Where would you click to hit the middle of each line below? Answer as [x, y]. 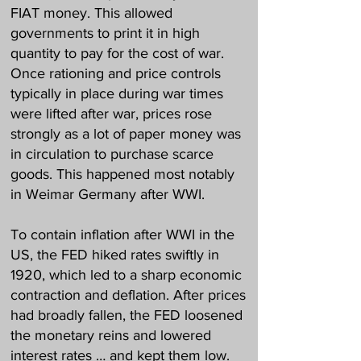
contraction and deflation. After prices [128, 295]
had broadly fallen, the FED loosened [127, 315]
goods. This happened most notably [122, 174]
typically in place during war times [117, 93]
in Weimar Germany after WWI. [108, 194]
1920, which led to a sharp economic [126, 275]
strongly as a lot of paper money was [126, 134]
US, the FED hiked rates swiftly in [115, 255]
